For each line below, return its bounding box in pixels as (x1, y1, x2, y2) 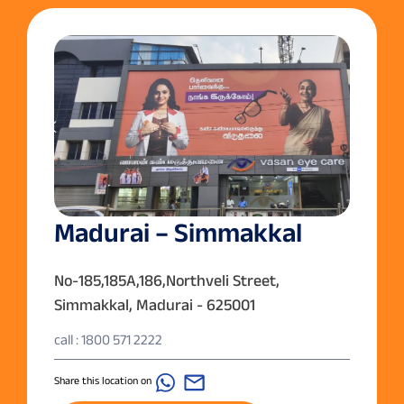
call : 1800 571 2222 (54, 332, 162, 348)
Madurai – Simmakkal (54, 217, 302, 248)
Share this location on (54, 374, 151, 387)
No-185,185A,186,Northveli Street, (54, 271, 280, 290)
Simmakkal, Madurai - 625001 (54, 296, 255, 315)
